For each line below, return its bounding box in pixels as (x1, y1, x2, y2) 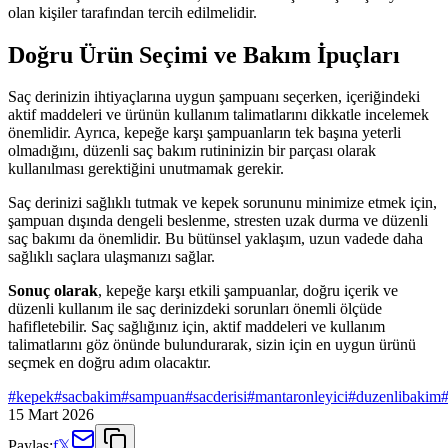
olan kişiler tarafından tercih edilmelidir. (8, 3, 257, 21)
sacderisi (193, 388, 247, 406)
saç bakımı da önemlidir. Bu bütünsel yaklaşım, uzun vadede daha (8, 230, 423, 248)
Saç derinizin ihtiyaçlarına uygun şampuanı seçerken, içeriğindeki (8, 88, 420, 106)
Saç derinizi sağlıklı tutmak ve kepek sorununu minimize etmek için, (8, 194, 437, 212)
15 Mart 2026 (8, 406, 94, 424)
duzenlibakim (356, 388, 441, 406)
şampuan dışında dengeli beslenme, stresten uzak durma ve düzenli (8, 212, 428, 230)
